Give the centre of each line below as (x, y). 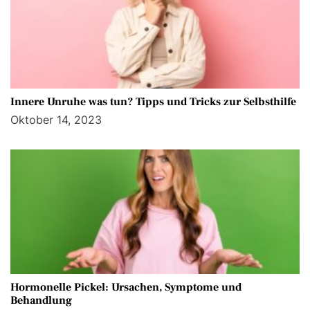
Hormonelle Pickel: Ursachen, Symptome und (126, 288)
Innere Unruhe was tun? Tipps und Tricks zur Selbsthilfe (153, 102)
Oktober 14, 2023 (56, 120)
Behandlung (41, 301)
